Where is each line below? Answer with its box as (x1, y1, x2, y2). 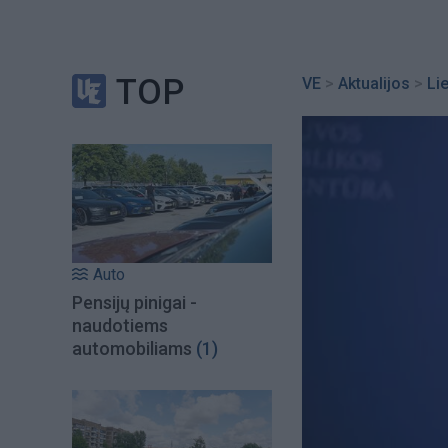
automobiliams (72, 337, 196, 359)
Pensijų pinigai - (72, 291, 197, 313)
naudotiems (72, 314, 168, 336)
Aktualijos (338, 74, 410, 93)
